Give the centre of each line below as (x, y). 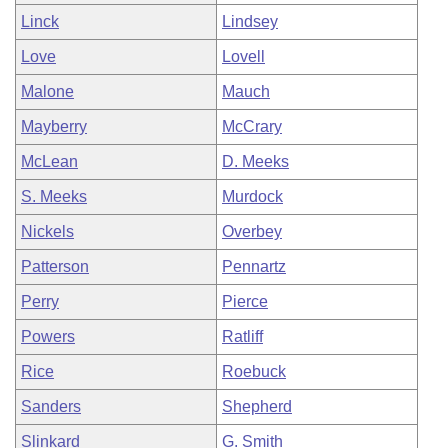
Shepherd (257, 406)
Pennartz (254, 266)
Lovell (243, 56)
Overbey (252, 231)
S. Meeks (54, 196)
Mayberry (54, 126)
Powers (48, 336)
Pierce (245, 301)
